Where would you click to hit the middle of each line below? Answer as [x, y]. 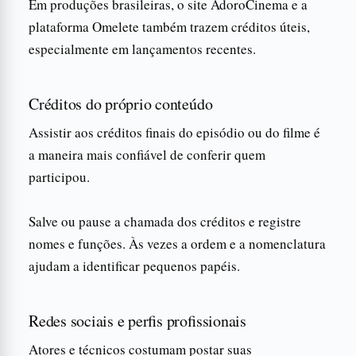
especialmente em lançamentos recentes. [142, 48]
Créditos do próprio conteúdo [121, 103]
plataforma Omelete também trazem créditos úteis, [169, 26]
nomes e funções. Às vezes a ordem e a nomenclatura [177, 243]
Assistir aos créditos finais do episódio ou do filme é [174, 132]
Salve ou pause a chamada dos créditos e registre [165, 221]
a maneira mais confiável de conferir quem [147, 154]
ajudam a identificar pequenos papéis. [134, 265]
